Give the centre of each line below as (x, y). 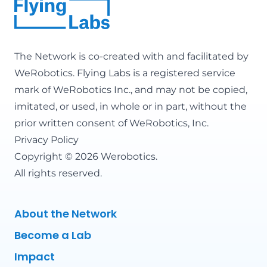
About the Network (66, 213)
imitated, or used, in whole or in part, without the (131, 106)
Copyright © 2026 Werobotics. (86, 156)
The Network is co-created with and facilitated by (131, 56)
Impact (35, 256)
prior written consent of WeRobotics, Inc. (111, 123)
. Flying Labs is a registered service (154, 73)
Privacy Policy (46, 139)
